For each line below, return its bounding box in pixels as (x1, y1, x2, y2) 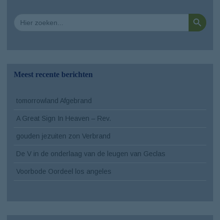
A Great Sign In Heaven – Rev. (16, 114, 111, 122)
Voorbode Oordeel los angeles (16, 167, 111, 175)
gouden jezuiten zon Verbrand (16, 132, 110, 140)
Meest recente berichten (14, 70, 93, 79)
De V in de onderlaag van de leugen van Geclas (16, 149, 165, 158)
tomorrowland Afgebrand (16, 96, 92, 105)
